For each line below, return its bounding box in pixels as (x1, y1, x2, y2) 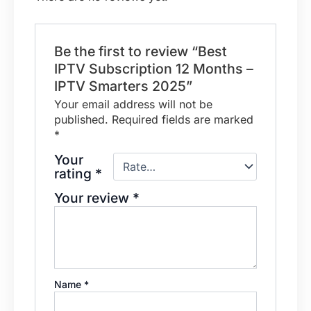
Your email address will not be (53, 96, 212, 111)
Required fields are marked (111, 112, 253, 126)
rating (53, 165, 95, 182)
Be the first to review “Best (53, 42, 227, 60)
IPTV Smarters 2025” (53, 77, 192, 94)
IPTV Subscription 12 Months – (53, 60, 253, 77)
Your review (53, 189, 133, 206)
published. (53, 112, 108, 126)
